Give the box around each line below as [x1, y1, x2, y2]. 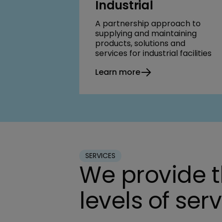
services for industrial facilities [95, 47, 212, 59]
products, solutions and [95, 37, 185, 49]
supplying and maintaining [95, 27, 197, 39]
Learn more [95, 66, 140, 78]
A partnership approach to [95, 17, 201, 29]
